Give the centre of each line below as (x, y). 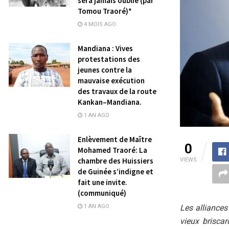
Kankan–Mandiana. (110, 102)
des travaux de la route (117, 91)
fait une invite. (102, 182)
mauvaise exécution (111, 81)
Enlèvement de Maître (115, 139)
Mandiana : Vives (105, 48)
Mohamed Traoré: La (112, 150)
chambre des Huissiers (116, 161)
